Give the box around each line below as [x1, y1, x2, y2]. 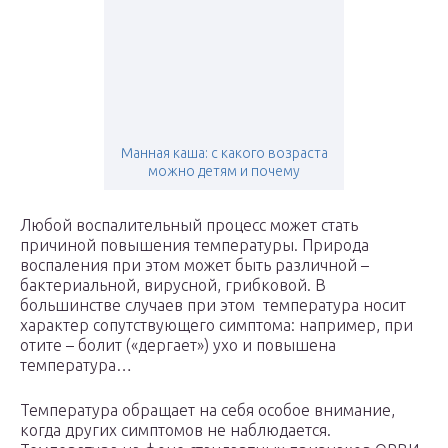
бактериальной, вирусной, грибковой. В [20, 276, 326, 295]
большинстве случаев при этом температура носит [20, 296, 406, 315]
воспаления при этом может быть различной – [20, 256, 369, 275]
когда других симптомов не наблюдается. [20, 421, 331, 440]
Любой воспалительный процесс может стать [20, 216, 358, 235]
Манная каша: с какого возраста [120, 145, 328, 162]
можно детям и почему [148, 163, 300, 180]
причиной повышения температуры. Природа [20, 236, 369, 255]
